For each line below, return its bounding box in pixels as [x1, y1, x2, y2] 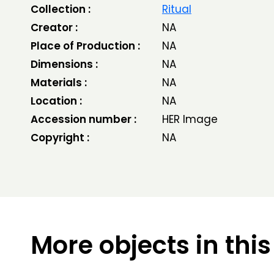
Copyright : [31, 130, 89, 145]
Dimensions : [31, 57, 98, 72]
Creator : [31, 20, 78, 35]
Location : [31, 94, 82, 108]
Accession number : [31, 112, 136, 127]
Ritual [161, 2, 191, 17]
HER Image [161, 112, 218, 127]
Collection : [31, 2, 91, 17]
